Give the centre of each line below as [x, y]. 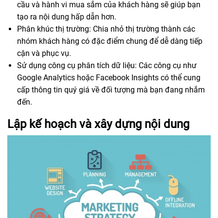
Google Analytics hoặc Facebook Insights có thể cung [109, 78]
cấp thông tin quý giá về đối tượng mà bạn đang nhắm [111, 90]
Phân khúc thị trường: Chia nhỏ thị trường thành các [106, 29]
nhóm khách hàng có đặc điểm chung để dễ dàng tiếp [110, 41]
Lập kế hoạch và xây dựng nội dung [98, 124]
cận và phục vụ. [44, 53]
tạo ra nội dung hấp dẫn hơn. [67, 17]
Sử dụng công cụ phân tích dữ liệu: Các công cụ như [107, 65]
